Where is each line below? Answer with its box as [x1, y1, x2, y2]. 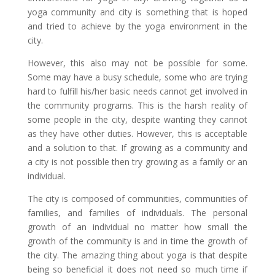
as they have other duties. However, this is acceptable [27, 128, 248, 139]
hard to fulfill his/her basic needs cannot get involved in [27, 85, 248, 97]
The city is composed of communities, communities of [27, 193, 248, 204]
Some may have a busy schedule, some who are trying [27, 71, 248, 83]
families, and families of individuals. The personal [27, 207, 248, 219]
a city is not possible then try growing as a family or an [27, 156, 248, 168]
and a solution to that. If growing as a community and [27, 142, 248, 153]
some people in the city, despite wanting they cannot [27, 114, 248, 125]
